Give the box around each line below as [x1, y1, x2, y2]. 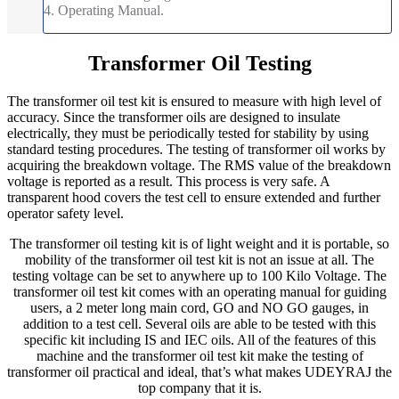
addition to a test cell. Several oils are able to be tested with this [23, 315, 376, 331]
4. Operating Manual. [44, 2, 164, 18]
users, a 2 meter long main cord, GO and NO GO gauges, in [30, 299, 369, 315]
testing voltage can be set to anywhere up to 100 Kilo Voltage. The [12, 267, 387, 283]
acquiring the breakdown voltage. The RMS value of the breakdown [7, 157, 391, 173]
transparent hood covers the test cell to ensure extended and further [7, 189, 380, 205]
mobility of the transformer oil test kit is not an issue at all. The [25, 251, 374, 267]
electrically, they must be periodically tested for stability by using [7, 125, 369, 141]
